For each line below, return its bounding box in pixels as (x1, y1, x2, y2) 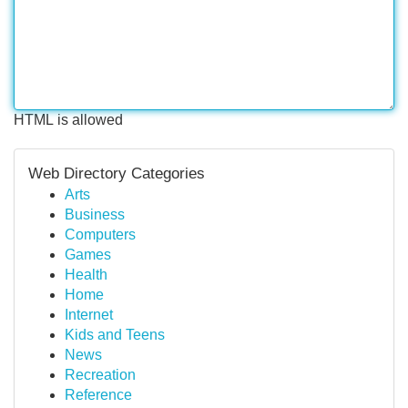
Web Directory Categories (28, 165, 205, 182)
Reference (65, 387, 132, 403)
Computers (65, 227, 136, 242)
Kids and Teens (65, 327, 165, 342)
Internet (65, 307, 113, 322)
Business (65, 207, 125, 222)
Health (65, 267, 107, 282)
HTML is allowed (14, 112, 123, 127)
